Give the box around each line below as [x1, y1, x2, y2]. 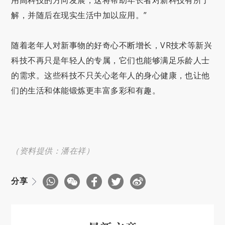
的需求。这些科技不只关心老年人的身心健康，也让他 [11, 69, 210, 81]
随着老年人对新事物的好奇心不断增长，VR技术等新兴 [11, 39, 212, 51]
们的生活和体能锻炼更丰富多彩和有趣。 [11, 84, 161, 96]
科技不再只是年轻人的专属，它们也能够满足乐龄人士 [11, 54, 210, 66]
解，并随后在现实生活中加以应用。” [11, 9, 147, 21]
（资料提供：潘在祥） [11, 145, 94, 156]
